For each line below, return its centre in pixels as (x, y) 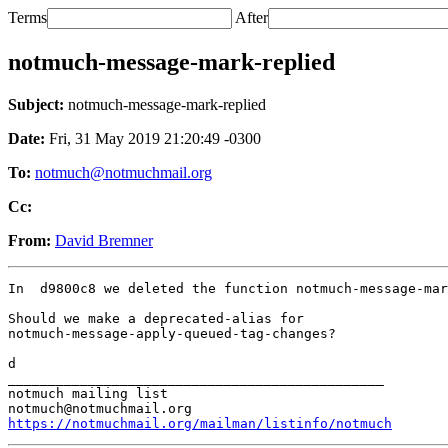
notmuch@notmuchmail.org (123, 172)
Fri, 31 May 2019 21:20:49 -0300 (153, 138)
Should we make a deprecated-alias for (156, 318)
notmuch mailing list (88, 393)
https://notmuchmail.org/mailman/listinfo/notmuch (200, 423)
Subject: (36, 104)
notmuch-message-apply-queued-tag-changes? (172, 333)
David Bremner (104, 240)
